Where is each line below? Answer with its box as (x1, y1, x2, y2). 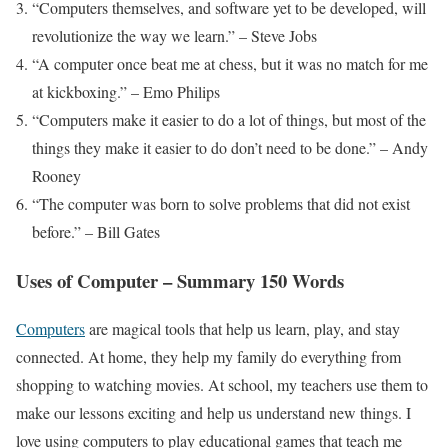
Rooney (32, 164, 81, 186)
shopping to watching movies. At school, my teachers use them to (16, 374, 428, 396)
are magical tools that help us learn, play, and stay (85, 318, 400, 340)
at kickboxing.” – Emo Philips (32, 80, 220, 102)
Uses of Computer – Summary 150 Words (16, 266, 344, 294)
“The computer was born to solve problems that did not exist (32, 192, 410, 214)
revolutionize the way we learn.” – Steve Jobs (32, 24, 317, 46)
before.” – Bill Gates (32, 220, 160, 242)
